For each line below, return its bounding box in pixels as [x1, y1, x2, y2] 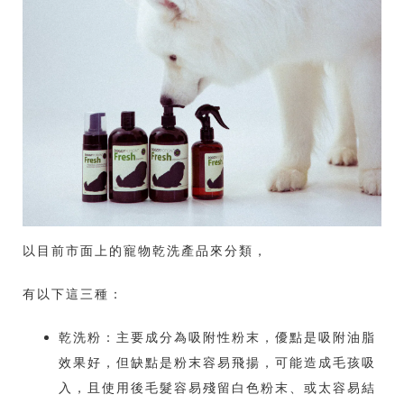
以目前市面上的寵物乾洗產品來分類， [23, 242, 268, 259]
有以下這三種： [23, 285, 124, 302]
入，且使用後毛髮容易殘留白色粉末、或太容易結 [59, 379, 376, 396]
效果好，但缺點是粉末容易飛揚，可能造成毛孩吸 [59, 353, 376, 371]
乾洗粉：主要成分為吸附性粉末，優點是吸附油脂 [59, 328, 376, 345]
